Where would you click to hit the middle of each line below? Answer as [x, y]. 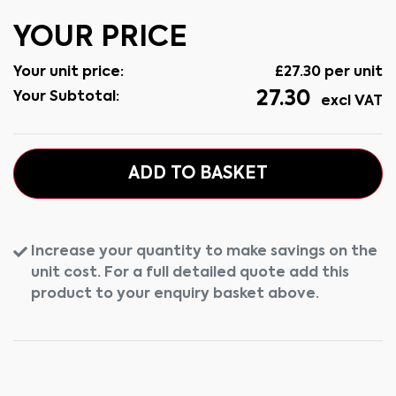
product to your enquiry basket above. [175, 294]
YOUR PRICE [100, 38]
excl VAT [350, 102]
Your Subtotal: [66, 97]
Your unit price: [69, 72]
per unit [352, 72]
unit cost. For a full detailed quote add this [190, 273]
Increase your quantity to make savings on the [204, 252]
